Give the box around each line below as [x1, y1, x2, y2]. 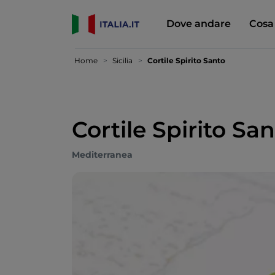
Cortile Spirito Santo [147, 56, 225, 65]
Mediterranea [72, 149, 133, 160]
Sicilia [112, 56, 133, 65]
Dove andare [166, 17, 231, 29]
